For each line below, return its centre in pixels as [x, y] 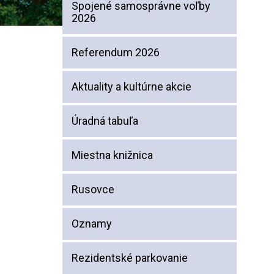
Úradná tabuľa [105, 121]
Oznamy [92, 224]
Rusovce [93, 189]
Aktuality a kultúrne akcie [131, 87]
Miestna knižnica [112, 155]
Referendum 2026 [116, 52]
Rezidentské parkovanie [130, 258]
